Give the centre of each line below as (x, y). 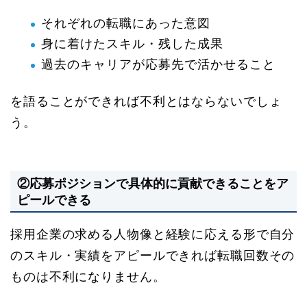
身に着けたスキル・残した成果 (132, 44)
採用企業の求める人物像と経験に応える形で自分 (153, 235)
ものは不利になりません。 (88, 277)
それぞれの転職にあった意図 (126, 24)
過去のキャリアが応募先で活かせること (158, 65)
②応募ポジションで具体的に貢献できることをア (153, 184)
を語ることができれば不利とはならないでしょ (146, 101)
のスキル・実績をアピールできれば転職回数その (153, 256)
